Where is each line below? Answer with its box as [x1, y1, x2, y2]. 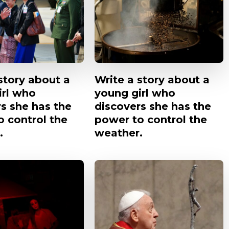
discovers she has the [95, 100, 211, 113]
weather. [95, 127, 143, 140]
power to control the [95, 113, 207, 126]
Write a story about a [95, 74, 210, 86]
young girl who [95, 87, 175, 100]
